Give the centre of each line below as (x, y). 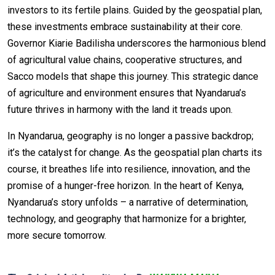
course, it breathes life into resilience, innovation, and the (129, 169)
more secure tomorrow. (57, 235)
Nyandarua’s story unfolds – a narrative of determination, (128, 202)
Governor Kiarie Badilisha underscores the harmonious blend (137, 43)
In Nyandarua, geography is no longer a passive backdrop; (130, 136)
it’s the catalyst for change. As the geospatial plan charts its (135, 152)
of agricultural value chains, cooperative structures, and (125, 60)
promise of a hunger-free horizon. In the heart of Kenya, (126, 185)
